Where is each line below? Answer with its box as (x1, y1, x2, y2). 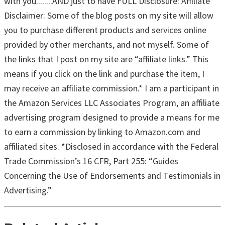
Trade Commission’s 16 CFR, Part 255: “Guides (4, 155, 178, 167)
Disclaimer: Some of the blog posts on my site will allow (4, 10, 213, 22)
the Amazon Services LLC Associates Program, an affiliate (4, 97, 219, 109)
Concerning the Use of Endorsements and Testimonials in (4, 170, 220, 182)
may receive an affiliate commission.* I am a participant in (4, 82, 219, 94)
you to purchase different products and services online (4, 24, 206, 36)
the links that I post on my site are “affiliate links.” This (4, 53, 208, 65)
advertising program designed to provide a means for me (4, 111, 219, 124)
